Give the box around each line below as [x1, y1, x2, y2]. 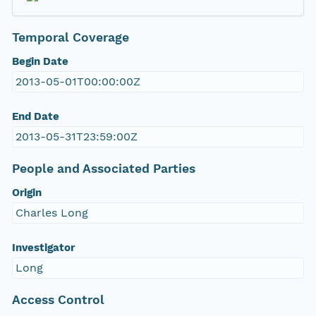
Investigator [11, 241, 75, 255]
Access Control [11, 293, 104, 308]
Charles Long [15, 206, 88, 220]
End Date [11, 110, 59, 123]
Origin [11, 186, 42, 200]
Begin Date [11, 55, 68, 68]
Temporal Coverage [11, 30, 129, 45]
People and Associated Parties [11, 162, 195, 176]
